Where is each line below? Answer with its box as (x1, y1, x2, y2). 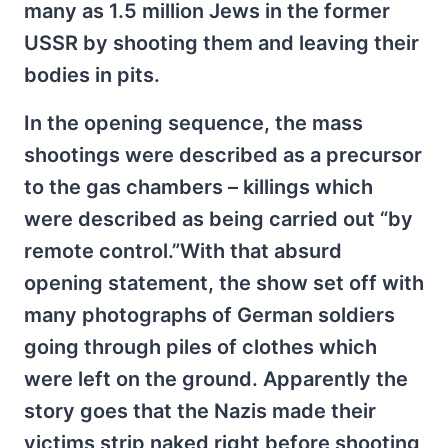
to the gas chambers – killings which (24, 175, 373, 199)
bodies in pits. (24, 63, 160, 87)
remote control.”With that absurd (24, 239, 342, 263)
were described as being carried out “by (24, 207, 413, 231)
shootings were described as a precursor (24, 143, 422, 167)
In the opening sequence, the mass (24, 111, 363, 135)
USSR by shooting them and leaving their (24, 31, 419, 55)
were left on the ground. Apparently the (24, 367, 408, 391)
